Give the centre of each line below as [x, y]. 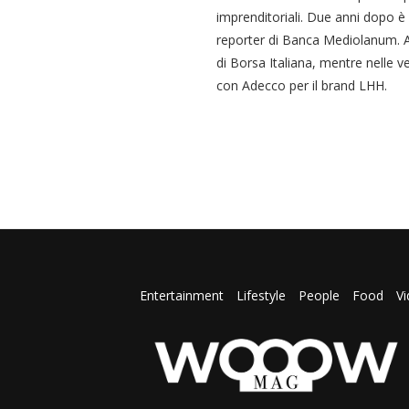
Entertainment [184, 296]
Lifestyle [263, 296]
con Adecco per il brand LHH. [302, 86]
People [320, 296]
